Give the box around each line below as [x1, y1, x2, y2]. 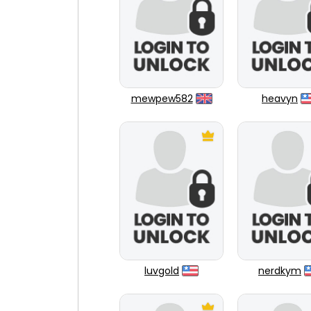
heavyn [262, 92, 298, 106]
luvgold [144, 264, 179, 278]
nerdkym [258, 264, 301, 278]
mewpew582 [131, 92, 193, 106]
